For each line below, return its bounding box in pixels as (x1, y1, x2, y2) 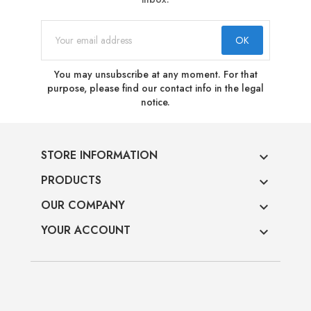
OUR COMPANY (41, 197, 125, 213)
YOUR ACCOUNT (41, 222, 131, 238)
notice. (141, 95, 170, 109)
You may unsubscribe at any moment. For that (53, 67, 258, 81)
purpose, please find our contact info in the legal (47, 81, 264, 95)
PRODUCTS (41, 172, 101, 188)
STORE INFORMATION (41, 147, 158, 163)
